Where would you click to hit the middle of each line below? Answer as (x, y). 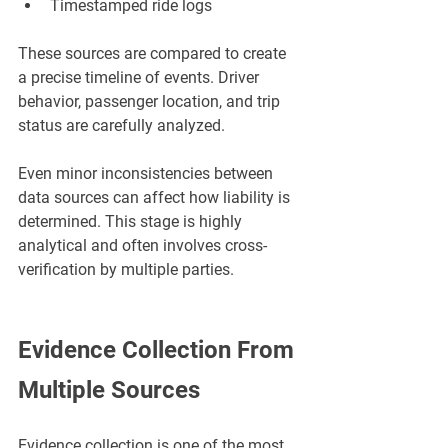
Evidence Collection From (159, 350)
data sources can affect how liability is (156, 198)
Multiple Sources (109, 390)
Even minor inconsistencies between (147, 174)
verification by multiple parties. (126, 270)
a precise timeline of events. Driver (140, 78)
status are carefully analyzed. (121, 126)
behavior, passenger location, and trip (151, 102)
